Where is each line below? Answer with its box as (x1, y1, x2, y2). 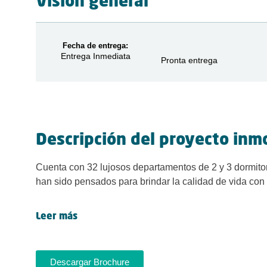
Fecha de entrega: (63, 41, 129, 50)
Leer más (36, 212, 77, 222)
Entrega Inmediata (60, 51, 131, 61)
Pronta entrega (160, 55, 218, 65)
